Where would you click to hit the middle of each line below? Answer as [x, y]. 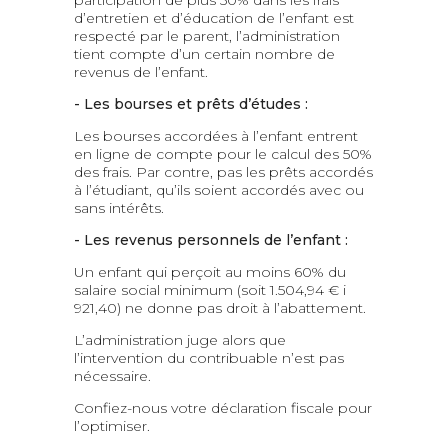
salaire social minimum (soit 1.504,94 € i [210, 290]
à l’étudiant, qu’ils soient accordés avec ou [219, 190]
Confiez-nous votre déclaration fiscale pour [223, 408]
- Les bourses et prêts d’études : [191, 104]
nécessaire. [112, 376]
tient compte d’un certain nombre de [204, 54]
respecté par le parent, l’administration [207, 36]
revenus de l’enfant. [141, 72]
